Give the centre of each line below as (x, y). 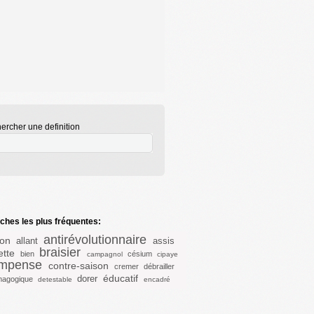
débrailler (159, 266)
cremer (126, 266)
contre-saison (78, 266)
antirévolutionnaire (95, 240)
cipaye (167, 254)
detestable (55, 279)
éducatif (121, 278)
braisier (60, 252)
